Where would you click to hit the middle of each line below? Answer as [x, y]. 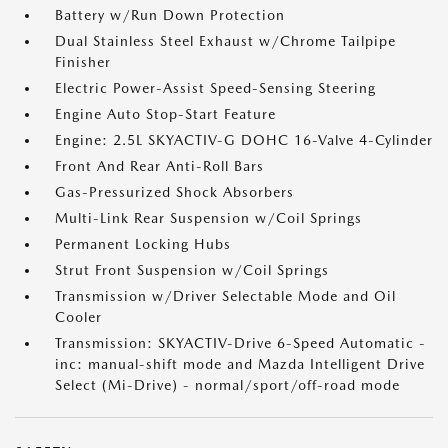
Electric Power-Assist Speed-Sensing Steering [215, 88]
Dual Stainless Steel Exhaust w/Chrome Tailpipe [225, 41]
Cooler [78, 317]
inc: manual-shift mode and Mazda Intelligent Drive [240, 364]
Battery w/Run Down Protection [170, 15]
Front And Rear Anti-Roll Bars [159, 166]
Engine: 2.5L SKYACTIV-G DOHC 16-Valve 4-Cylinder [244, 140]
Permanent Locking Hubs [143, 244]
